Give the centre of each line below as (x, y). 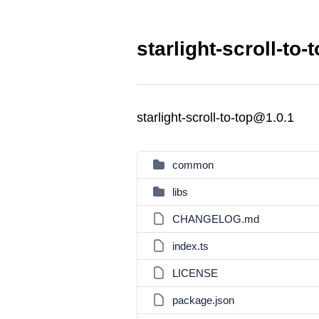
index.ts (190, 246)
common (193, 165)
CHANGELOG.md (216, 219)
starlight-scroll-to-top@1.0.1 (215, 117)
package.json (203, 300)
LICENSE (195, 273)
